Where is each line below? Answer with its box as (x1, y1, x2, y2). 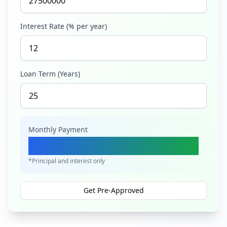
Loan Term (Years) (20, 69, 80, 79)
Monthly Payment (28, 125, 88, 134)
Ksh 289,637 (28, 135, 117, 156)
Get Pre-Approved (83, 185, 144, 195)
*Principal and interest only (28, 157, 105, 165)
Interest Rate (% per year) (20, 21, 107, 31)
